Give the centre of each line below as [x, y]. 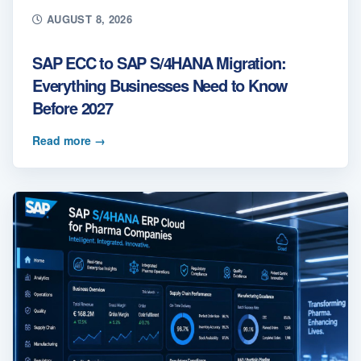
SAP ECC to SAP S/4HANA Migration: [159, 62]
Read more [63, 140]
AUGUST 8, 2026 [88, 19]
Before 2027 [73, 107]
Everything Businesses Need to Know [160, 85]
